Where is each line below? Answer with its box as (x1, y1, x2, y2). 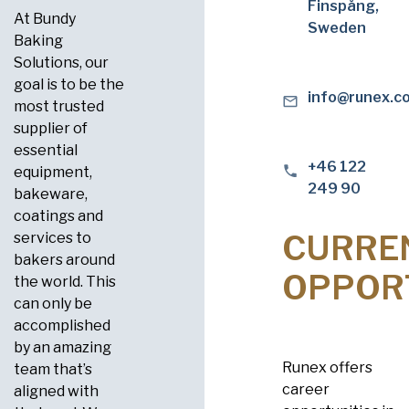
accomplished (14, 317, 110, 335)
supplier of (14, 120, 88, 138)
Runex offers (282, 358, 372, 376)
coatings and (14, 207, 103, 225)
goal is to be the (14, 76, 124, 94)
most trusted (14, 98, 104, 116)
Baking (14, 32, 63, 50)
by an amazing (14, 339, 111, 357)
